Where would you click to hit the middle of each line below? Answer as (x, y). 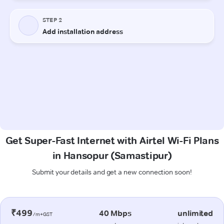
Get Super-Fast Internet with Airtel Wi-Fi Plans (112, 140)
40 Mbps (115, 213)
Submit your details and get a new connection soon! (112, 172)
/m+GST (42, 214)
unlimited (195, 213)
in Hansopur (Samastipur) (112, 155)
